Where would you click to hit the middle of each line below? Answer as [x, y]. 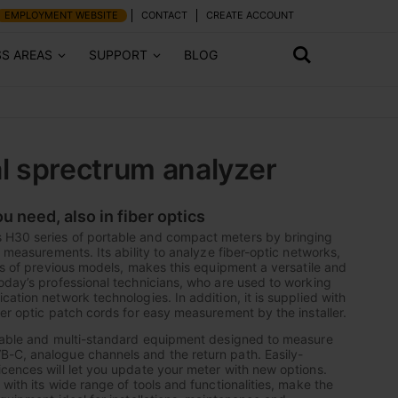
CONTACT [164, 15]
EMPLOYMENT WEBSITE [61, 15]
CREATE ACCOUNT [250, 15]
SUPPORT [118, 55]
